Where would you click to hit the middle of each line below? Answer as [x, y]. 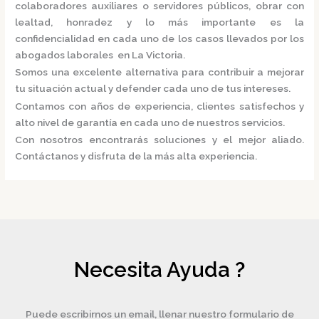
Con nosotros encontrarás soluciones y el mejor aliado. [159, 140]
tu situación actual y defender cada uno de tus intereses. [153, 89]
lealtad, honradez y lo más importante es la [159, 22]
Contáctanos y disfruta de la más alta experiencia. [136, 156]
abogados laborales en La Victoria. [100, 55]
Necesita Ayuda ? [159, 270]
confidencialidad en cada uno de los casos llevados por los [159, 38]
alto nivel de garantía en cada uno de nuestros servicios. [150, 122]
